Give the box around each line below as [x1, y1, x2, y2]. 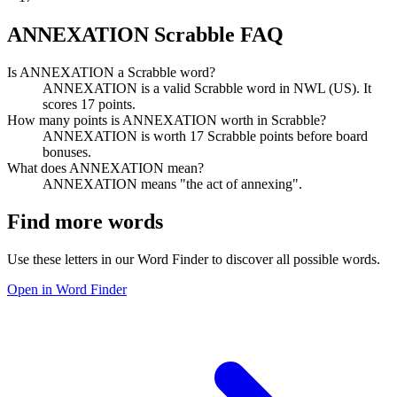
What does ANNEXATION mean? [7, 160, 204, 175]
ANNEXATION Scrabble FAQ [7, 22, 284, 46]
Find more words [7, 209, 163, 233]
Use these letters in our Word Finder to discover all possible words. [7, 251, 380, 267]
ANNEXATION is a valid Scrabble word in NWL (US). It [43, 80, 371, 96]
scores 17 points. [43, 96, 136, 112]
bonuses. [43, 144, 91, 160]
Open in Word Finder [7, 281, 127, 297]
